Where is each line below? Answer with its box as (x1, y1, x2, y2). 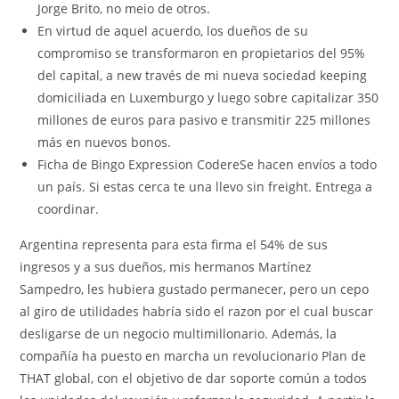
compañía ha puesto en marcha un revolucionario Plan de (20, 346, 367, 364)
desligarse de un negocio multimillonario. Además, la (20, 324, 338, 342)
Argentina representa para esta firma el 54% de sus (20, 235, 329, 253)
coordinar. (37, 199, 100, 217)
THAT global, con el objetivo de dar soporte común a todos (20, 369, 368, 387)
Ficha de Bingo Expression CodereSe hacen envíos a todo (37, 155, 378, 173)
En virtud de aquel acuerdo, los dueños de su (37, 21, 309, 39)
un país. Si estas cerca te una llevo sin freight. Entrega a (37, 177, 373, 195)
